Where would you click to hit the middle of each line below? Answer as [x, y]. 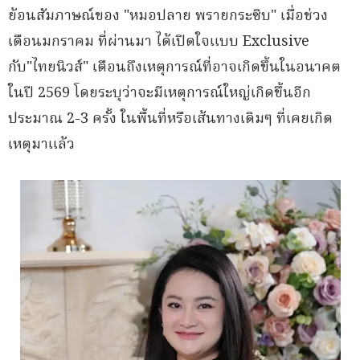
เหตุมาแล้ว [41, 145]
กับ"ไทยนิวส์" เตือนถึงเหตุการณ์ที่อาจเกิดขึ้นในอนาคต [174, 68]
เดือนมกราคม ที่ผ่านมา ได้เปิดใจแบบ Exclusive [159, 42]
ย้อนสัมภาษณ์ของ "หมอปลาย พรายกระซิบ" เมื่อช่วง [168, 16]
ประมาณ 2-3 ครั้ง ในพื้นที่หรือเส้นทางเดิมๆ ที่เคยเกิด [170, 119]
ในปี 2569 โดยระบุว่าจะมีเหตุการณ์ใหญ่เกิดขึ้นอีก [160, 94]
